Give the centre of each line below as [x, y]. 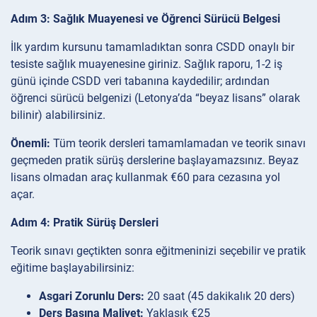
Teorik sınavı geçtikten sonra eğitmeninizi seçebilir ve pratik [158, 250]
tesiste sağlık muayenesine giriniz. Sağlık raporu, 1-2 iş [146, 64]
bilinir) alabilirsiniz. [58, 115]
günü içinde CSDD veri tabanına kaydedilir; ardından [140, 81]
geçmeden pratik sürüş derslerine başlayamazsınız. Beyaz [155, 160]
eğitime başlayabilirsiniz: [73, 267]
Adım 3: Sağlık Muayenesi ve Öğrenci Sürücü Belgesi [145, 18]
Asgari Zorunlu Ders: [92, 296]
